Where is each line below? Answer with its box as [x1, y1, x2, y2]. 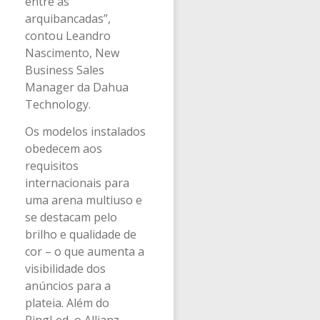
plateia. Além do [25, 294, 109, 311]
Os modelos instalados [25, 123, 146, 139]
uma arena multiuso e [25, 191, 142, 208]
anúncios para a [25, 277, 111, 294]
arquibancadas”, [25, 10, 111, 26]
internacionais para [25, 174, 129, 191]
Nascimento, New [25, 44, 119, 61]
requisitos [25, 157, 79, 174]
